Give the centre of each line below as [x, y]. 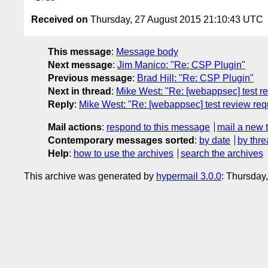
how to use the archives [124, 153]
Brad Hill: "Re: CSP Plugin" [195, 78]
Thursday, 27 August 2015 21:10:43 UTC [176, 19]
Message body [147, 51]
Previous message [90, 78]
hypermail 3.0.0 [189, 176]
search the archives [222, 153]
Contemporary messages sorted [121, 140]
